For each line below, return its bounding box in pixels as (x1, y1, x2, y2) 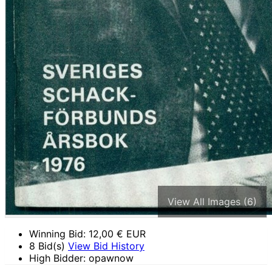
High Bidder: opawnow (29, 252, 134, 264)
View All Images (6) (168, 195, 257, 208)
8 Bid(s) (29, 240, 68, 252)
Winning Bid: (29, 228, 89, 240)
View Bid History (68, 240, 144, 252)
